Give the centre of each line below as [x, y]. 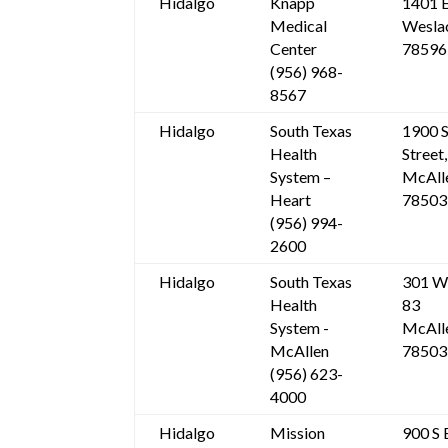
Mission [298, 433]
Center [294, 49]
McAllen [300, 351]
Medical [299, 26]
